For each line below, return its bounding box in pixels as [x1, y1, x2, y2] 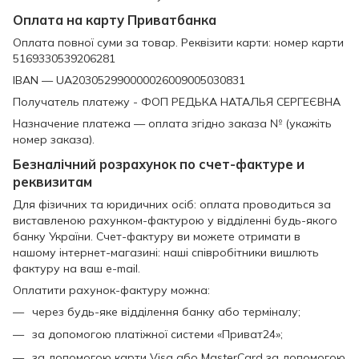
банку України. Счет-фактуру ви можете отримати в [13, 228, 301, 244]
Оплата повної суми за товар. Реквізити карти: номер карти [13, 35, 344, 50]
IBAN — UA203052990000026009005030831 [13, 73, 245, 88]
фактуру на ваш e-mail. [13, 260, 140, 276]
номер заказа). [13, 132, 95, 147]
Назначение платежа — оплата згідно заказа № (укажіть [13, 116, 332, 131]
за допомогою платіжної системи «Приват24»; [32, 327, 283, 342]
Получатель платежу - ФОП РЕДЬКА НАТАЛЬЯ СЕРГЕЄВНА [13, 95, 341, 110]
